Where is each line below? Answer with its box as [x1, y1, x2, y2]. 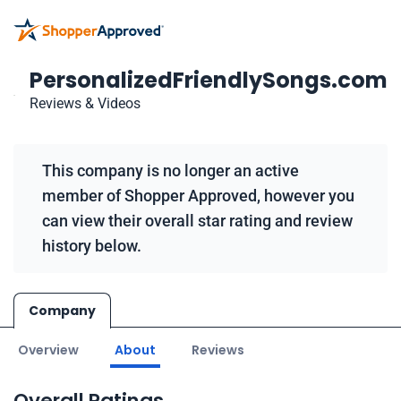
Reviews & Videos [30, 95, 141, 112]
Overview [18, 341, 79, 359]
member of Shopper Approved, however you [42, 186, 354, 205]
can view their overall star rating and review [42, 211, 353, 230]
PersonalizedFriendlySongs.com [30, 65, 388, 95]
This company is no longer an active [42, 161, 299, 180]
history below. [42, 236, 141, 255]
